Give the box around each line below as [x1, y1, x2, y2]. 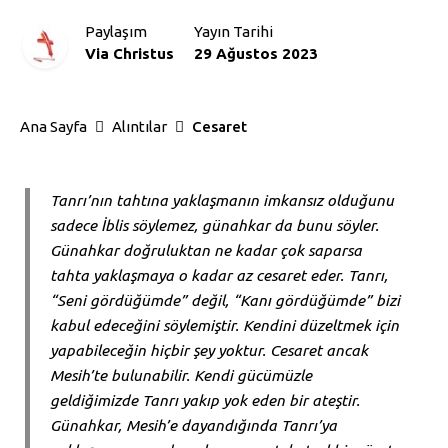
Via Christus [85, 45, 174, 63]
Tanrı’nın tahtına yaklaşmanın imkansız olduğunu [50, 191, 394, 210]
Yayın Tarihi [194, 23, 273, 41]
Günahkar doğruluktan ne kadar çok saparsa [50, 241, 362, 260]
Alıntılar [112, 118, 167, 136]
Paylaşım [85, 23, 147, 41]
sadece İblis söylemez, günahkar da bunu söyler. [50, 216, 379, 235]
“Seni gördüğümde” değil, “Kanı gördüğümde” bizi [50, 291, 400, 310]
